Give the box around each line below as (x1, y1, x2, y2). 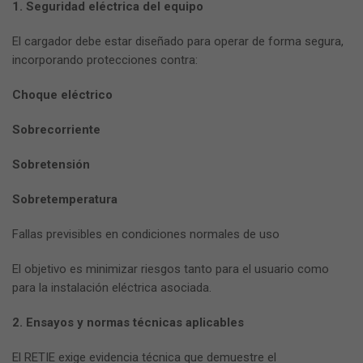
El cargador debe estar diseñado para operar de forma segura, (12, 34, 344, 49)
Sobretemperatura (12, 192, 117, 207)
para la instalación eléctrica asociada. (12, 280, 211, 296)
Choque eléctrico (12, 88, 113, 103)
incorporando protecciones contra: (12, 53, 198, 68)
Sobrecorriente (12, 122, 100, 138)
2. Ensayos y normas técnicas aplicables (12, 315, 244, 331)
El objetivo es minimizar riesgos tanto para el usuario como (12, 262, 329, 277)
